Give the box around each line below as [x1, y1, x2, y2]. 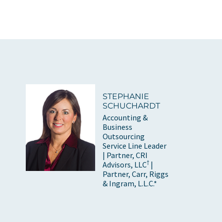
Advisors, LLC [103, 159, 147, 169]
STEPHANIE [103, 91, 150, 101]
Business [103, 121, 133, 132]
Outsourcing [103, 131, 145, 141]
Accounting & [103, 112, 148, 122]
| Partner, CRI [103, 150, 148, 160]
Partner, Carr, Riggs [103, 168, 169, 179]
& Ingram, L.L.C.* [103, 178, 158, 188]
